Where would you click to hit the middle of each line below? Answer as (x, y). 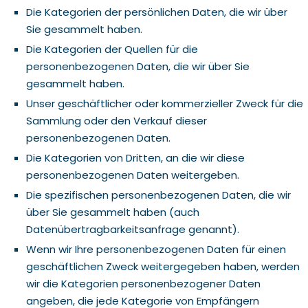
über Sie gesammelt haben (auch (112, 212)
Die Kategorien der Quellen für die (112, 49)
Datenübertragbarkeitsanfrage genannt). (132, 229)
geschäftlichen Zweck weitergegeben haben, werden (163, 266)
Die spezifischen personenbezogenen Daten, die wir (158, 195)
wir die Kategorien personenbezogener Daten (143, 284)
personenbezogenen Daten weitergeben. (132, 175)
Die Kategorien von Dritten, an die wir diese (135, 158)
